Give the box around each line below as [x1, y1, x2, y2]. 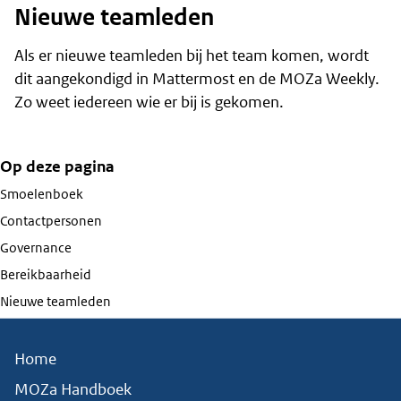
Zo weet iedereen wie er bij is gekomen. [14, 91, 284, 112]
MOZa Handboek [14, 379, 132, 399]
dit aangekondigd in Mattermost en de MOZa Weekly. [14, 68, 380, 89]
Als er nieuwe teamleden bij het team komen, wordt [14, 45, 369, 65]
